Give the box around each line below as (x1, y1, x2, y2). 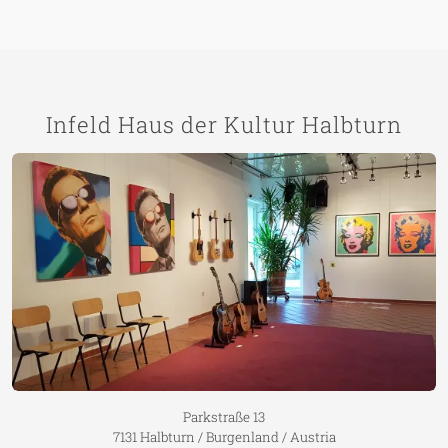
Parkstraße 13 (183, 407, 265, 426)
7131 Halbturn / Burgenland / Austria (112, 427, 336, 446)
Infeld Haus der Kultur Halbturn (46, 109, 402, 139)
